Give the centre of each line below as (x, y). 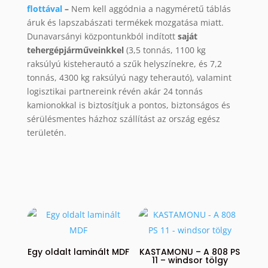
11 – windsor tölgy (190, 261)
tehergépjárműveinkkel (76, 50)
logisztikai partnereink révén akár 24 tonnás (115, 92)
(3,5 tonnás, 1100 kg (166, 50)
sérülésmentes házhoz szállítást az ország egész (123, 119)
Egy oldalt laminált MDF (78, 252)
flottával (44, 9)
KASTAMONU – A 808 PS (190, 252)
